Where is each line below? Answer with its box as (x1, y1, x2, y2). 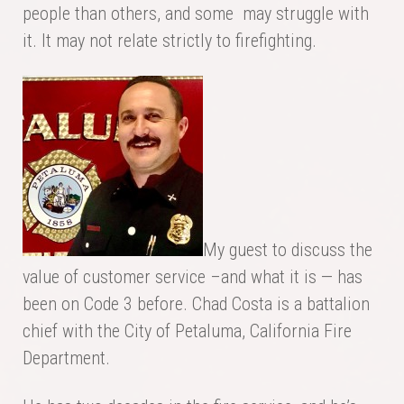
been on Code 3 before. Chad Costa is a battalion (23, 293, 370, 316)
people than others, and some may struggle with (23, 3, 369, 25)
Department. (23, 347, 110, 370)
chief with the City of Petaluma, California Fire (23, 320, 352, 343)
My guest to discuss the (203, 239, 372, 262)
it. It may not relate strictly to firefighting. (23, 30, 317, 52)
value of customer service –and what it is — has (23, 266, 363, 289)
